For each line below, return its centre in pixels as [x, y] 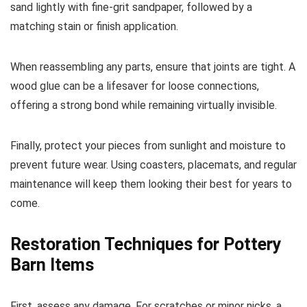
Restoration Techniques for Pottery [146, 244]
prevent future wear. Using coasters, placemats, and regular [153, 165]
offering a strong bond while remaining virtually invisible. [144, 105]
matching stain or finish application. [94, 26]
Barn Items [52, 265]
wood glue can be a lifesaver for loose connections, [135, 86]
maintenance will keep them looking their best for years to [151, 184]
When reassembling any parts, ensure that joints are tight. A [153, 67]
